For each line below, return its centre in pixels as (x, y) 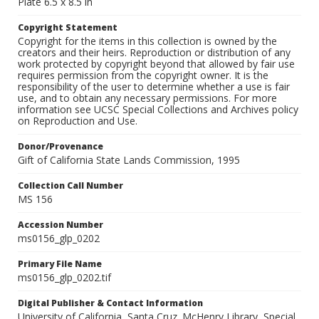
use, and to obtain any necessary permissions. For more (147, 98)
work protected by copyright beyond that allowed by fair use (156, 64)
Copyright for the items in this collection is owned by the (147, 41)
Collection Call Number (70, 186)
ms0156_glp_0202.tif (64, 278)
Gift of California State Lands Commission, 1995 (129, 160)
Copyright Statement (68, 28)
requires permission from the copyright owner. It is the (143, 75)
